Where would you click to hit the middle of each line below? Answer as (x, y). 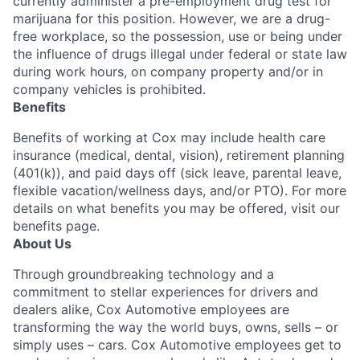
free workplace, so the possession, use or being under (178, 36)
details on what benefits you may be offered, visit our (176, 208)
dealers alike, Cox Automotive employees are (151, 309)
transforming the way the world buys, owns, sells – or (176, 327)
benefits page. (56, 226)
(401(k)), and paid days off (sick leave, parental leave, (177, 173)
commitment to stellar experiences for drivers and (166, 292)
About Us (42, 243)
